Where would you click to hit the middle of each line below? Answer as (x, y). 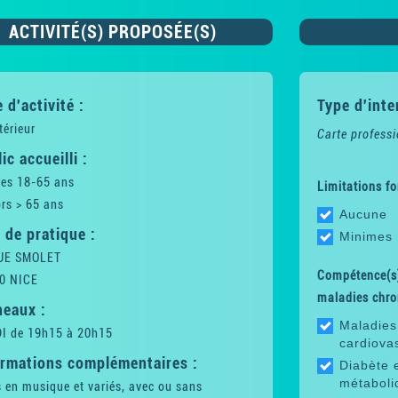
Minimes (366, 237)
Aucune (363, 215)
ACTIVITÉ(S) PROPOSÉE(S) (112, 32)
